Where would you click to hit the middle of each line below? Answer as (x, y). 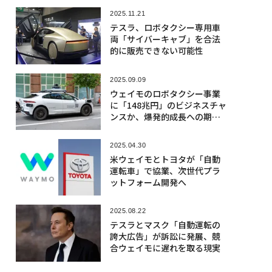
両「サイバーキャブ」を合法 (165, 39)
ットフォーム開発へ (148, 182)
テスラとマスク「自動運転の (165, 225)
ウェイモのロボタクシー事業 (165, 93)
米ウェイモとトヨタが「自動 (165, 159)
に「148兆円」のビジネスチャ (168, 105)
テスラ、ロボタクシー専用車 (165, 28)
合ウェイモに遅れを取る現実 (165, 248)
